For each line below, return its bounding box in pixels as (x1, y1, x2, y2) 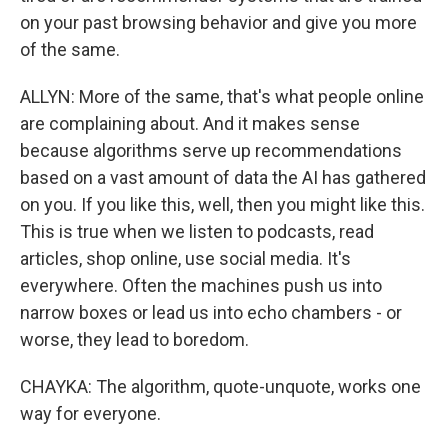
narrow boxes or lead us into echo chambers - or (20, 302, 402, 323)
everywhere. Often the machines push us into (20, 275, 382, 296)
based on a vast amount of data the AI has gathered (20, 167, 426, 188)
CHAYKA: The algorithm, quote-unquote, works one (20, 376, 421, 397)
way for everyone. (20, 403, 161, 424)
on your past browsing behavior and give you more (20, 12, 417, 33)
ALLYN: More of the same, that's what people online (20, 86, 424, 107)
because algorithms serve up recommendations (20, 140, 402, 161)
